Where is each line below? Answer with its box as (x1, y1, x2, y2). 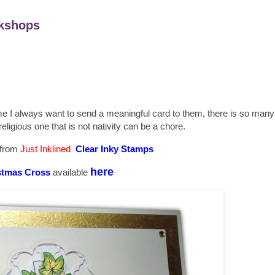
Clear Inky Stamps (75, 143, 153, 154)
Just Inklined (20, 143, 71, 154)
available (50, 167, 90, 178)
